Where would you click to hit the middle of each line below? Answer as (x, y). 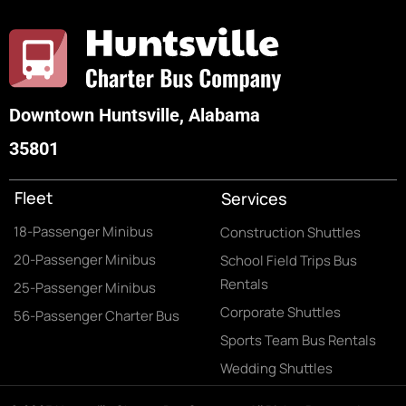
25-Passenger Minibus (85, 288)
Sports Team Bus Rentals (298, 340)
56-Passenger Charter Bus (97, 316)
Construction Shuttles (290, 232)
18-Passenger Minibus (83, 232)
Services (254, 198)
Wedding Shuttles (276, 368)
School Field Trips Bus (288, 261)
